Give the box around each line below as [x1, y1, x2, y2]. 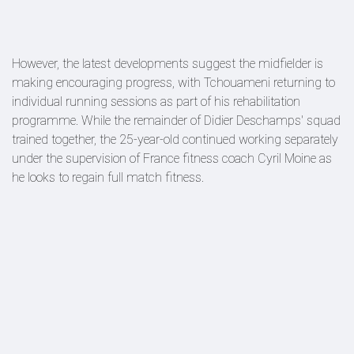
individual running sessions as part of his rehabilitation [12, 94, 300, 109]
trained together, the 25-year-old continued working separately [12, 132, 338, 147]
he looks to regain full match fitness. [12, 170, 204, 185]
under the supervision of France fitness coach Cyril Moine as [12, 151, 332, 166]
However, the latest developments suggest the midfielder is [12, 56, 323, 71]
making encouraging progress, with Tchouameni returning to [12, 75, 335, 90]
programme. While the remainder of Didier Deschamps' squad [12, 113, 341, 128]
